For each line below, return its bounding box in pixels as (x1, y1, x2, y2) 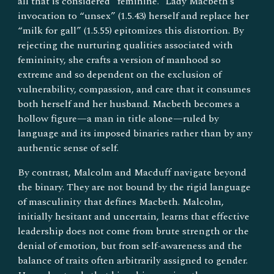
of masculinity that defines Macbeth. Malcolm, (18, 194, 224, 209)
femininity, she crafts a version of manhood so (18, 52, 221, 67)
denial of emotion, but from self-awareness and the (18, 238, 243, 253)
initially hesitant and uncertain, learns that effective (18, 209, 250, 224)
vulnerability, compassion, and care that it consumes (18, 81, 251, 97)
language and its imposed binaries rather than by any (18, 125, 253, 141)
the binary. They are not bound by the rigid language (18, 179, 251, 194)
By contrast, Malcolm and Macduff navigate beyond (18, 165, 247, 180)
